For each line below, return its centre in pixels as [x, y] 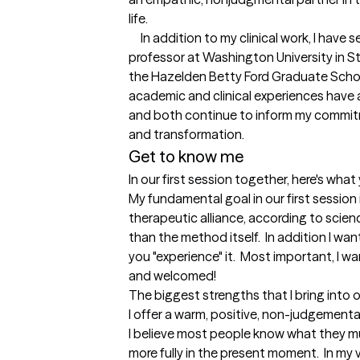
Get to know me [186, 157]
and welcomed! [172, 276]
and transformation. [186, 135]
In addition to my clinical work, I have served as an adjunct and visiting [135, 38]
